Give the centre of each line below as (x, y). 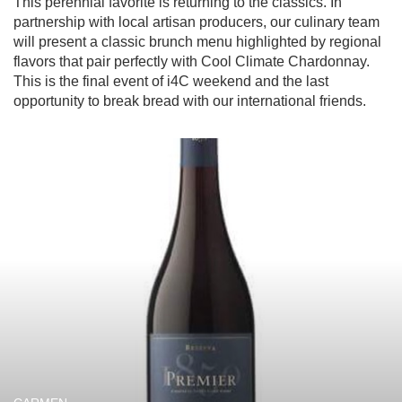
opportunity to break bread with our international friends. (190, 101)
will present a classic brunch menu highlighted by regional (197, 42)
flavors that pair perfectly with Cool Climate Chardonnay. (192, 61)
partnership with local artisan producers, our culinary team (197, 22)
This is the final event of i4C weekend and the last (171, 81)
